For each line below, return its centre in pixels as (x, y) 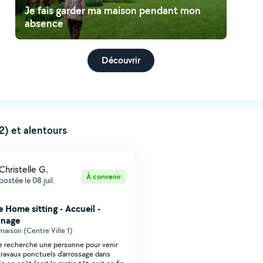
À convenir (104, 176)
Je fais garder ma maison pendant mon (112, 10)
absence (44, 23)
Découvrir (121, 60)
